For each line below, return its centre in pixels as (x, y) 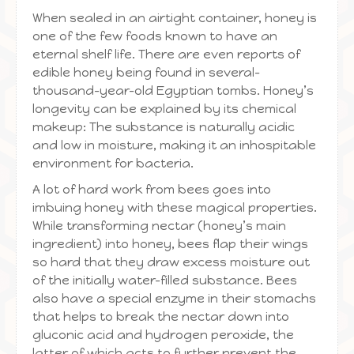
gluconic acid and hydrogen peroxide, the (163, 335)
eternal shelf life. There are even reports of (166, 54)
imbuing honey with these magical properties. (175, 207)
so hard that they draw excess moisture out (171, 262)
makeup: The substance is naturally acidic (164, 127)
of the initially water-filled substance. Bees (165, 280)
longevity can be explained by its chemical (164, 109)
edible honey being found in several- (146, 72)
